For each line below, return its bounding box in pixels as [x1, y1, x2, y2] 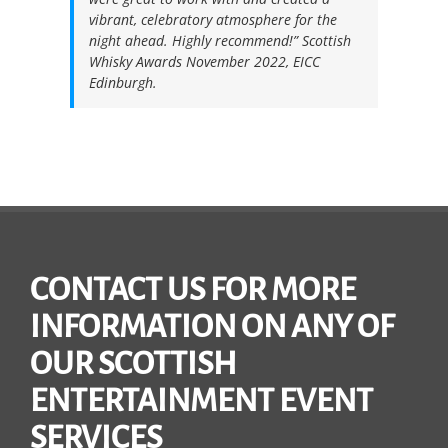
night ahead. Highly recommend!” [89, 30, 298, 50]
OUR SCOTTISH [30, 346, 236, 381]
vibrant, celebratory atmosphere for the [89, 9, 337, 29]
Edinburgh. [89, 72, 161, 92]
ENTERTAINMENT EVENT [30, 383, 373, 418]
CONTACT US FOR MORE [30, 272, 356, 307]
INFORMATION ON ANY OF [30, 309, 394, 344]
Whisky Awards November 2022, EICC [89, 51, 320, 71]
